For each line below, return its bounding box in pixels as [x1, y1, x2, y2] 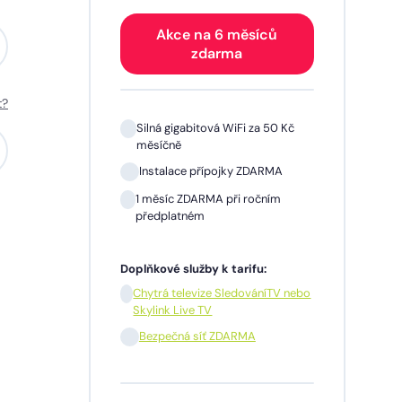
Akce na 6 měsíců [156, 25, 278, 45]
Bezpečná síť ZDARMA [138, 328, 256, 345]
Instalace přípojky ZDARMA [138, 163, 283, 179]
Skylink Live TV [133, 302, 213, 319]
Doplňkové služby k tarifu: [119, 261, 267, 277]
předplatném [135, 208, 205, 224]
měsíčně [136, 137, 181, 153]
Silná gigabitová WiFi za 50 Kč [136, 120, 294, 136]
